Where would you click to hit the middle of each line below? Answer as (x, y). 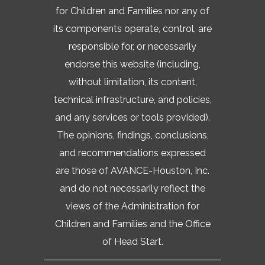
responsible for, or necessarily (132, 46)
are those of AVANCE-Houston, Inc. (132, 170)
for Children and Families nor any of (132, 11)
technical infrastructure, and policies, (132, 99)
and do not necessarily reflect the (132, 188)
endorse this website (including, (132, 64)
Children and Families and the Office (132, 224)
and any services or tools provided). (132, 117)
